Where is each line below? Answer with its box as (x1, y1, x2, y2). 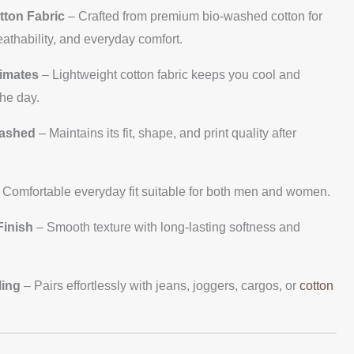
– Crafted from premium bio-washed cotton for (65, 9, 322, 24)
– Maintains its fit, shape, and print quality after (36, 126, 296, 141)
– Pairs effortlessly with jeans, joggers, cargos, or (21, 279, 299, 293)
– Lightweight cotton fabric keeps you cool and (39, 68, 300, 82)
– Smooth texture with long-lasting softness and (33, 220, 300, 235)
